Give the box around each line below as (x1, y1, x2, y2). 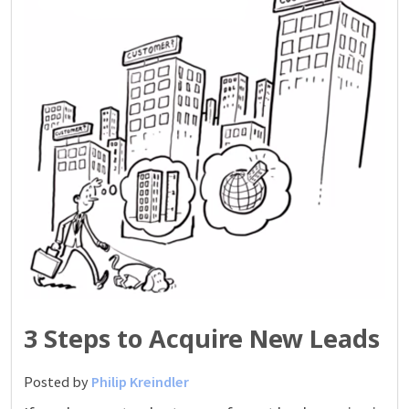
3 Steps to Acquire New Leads (23, 320, 380, 355)
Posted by (23, 372, 91, 391)
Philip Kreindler (90, 372, 189, 391)
